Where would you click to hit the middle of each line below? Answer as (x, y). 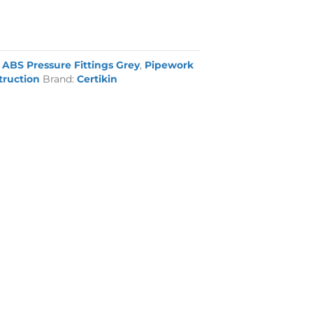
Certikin (97, 79)
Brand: (60, 79)
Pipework (169, 65)
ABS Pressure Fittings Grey (71, 65)
